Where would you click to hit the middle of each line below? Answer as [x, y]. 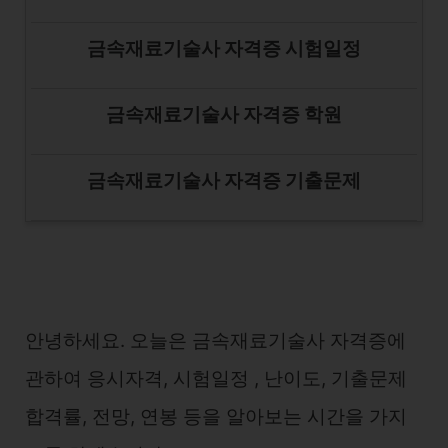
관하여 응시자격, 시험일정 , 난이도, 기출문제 [216, 378]
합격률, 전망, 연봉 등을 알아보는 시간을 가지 [216, 416]
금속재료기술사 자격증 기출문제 [224, 180]
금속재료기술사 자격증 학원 [224, 114]
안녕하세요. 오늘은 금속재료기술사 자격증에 [215, 340]
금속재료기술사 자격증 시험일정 [224, 48]
